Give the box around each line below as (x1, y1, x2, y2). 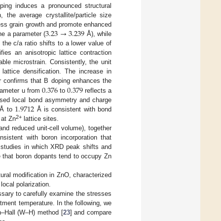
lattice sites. (22, 114, 59, 122)
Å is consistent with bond (34, 105, 112, 113)
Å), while (84, 30, 111, 38)
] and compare (70, 208, 111, 216)
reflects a (82, 86, 112, 94)
